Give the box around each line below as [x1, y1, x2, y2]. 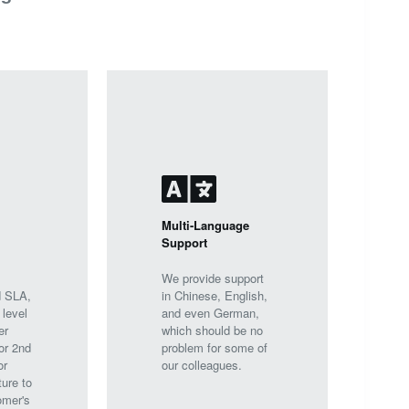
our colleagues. [162, 355, 243, 373]
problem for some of [162, 338, 268, 356]
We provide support [162, 268, 265, 287]
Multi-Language [162, 215, 250, 234]
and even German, [162, 303, 260, 321]
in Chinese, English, [162, 286, 268, 304]
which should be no [162, 320, 264, 339]
